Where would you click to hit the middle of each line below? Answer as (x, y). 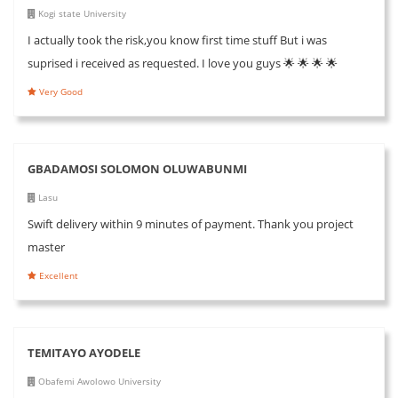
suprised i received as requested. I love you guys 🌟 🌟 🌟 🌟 (183, 63)
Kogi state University (81, 13)
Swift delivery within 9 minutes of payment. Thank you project (191, 223)
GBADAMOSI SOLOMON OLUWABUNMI (137, 168)
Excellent (57, 275)
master (46, 247)
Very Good (60, 91)
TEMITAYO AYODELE (84, 352)
